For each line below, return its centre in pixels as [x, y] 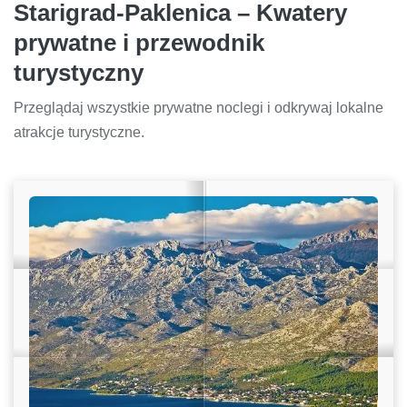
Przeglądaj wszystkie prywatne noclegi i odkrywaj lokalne [199, 108]
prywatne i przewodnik [139, 43]
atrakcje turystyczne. [79, 133]
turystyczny [79, 73]
